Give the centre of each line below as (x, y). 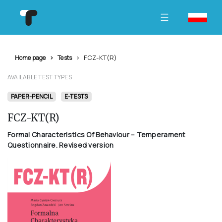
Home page (30, 58)
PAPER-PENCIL (32, 96)
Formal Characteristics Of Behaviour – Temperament (97, 135)
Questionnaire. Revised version (61, 145)
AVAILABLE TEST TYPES (40, 77)
